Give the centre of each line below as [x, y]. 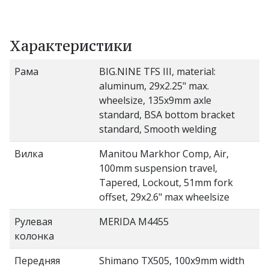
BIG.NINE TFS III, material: [157, 71]
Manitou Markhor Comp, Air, [164, 153]
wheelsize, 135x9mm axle [155, 100]
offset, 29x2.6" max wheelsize [164, 197]
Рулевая [33, 221]
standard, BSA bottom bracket [167, 114]
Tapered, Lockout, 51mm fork [166, 182]
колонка [34, 236]
